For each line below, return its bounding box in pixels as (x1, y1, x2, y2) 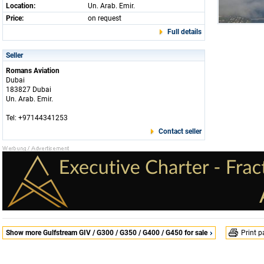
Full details (167, 28, 202, 36)
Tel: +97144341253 (6, 114, 68, 122)
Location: (6, 2, 35, 10)
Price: (6, 14, 24, 22)
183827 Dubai (6, 85, 51, 94)
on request (88, 14, 121, 22)
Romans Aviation (6, 67, 60, 75)
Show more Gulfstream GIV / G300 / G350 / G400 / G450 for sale (6, 229, 207, 237)
